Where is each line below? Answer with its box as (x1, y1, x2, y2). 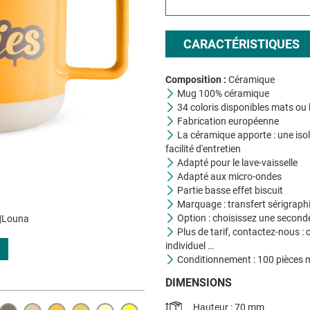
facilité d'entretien (165, 143, 241, 154)
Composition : (165, 73, 228, 85)
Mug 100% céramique (175, 87, 269, 99)
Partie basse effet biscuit (175, 184, 283, 196)
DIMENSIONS (165, 275, 232, 289)
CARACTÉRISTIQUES (183, 37, 300, 51)
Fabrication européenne (175, 115, 279, 127)
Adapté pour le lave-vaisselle (175, 156, 298, 168)
